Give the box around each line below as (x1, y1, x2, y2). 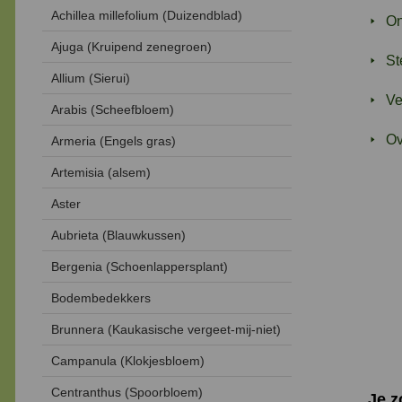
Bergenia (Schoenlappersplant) (51, 259, 228, 275)
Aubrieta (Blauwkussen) (51, 228, 186, 243)
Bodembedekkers (51, 291, 151, 306)
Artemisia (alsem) (51, 165, 151, 180)
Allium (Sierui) (51, 71, 130, 86)
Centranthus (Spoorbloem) (51, 385, 203, 400)
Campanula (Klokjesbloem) (51, 354, 205, 369)
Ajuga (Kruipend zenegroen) (51, 39, 212, 55)
